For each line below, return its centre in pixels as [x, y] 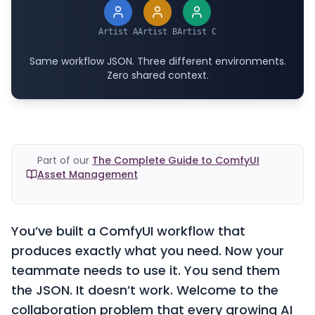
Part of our [63, 160]
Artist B [157, 32]
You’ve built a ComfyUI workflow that [128, 231]
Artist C [197, 32]
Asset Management [88, 174]
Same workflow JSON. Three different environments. [157, 61]
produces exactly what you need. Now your [148, 251]
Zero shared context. [157, 75]
